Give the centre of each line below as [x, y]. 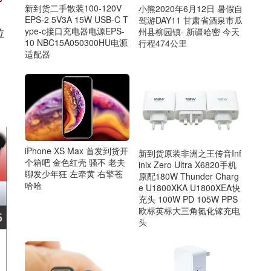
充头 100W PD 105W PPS [188, 199]
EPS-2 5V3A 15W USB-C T [77, 20]
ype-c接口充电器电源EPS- [75, 31]
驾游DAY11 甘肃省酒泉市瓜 [190, 20]
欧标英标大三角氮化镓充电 [189, 210]
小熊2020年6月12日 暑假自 [190, 8]
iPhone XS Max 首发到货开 [77, 151]
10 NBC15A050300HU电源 [76, 43]
